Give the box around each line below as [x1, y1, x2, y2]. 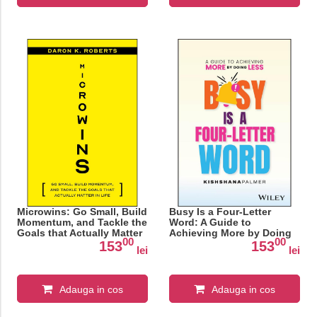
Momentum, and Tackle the [16, 216, 147, 228]
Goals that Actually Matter [16, 226, 142, 238]
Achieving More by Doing [168, 226, 292, 238]
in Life [16, 237, 47, 249]
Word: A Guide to [168, 216, 251, 228]
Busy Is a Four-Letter [168, 205, 271, 217]
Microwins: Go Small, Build [16, 205, 147, 217]
